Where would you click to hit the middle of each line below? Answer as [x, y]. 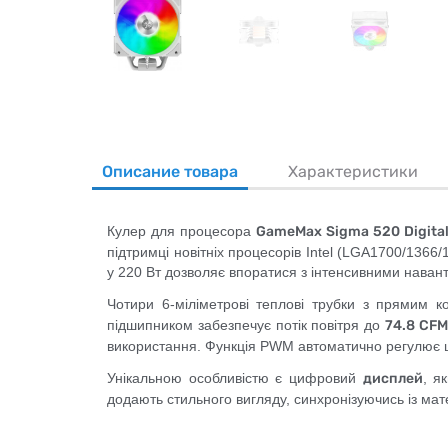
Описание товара [170, 171]
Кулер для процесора [181, 231]
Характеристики [353, 171]
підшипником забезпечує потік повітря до [246, 325]
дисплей [392, 378]
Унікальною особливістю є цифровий [235, 378]
